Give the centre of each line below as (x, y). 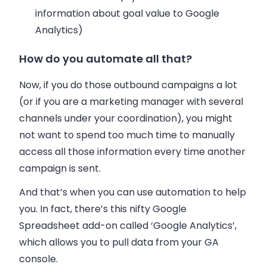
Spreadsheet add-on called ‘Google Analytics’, (128, 226)
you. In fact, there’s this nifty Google (103, 209)
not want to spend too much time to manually (127, 135)
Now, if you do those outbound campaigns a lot (128, 85)
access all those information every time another (132, 152)
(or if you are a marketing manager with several (131, 102)
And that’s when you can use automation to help (133, 193)
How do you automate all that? (105, 59)
